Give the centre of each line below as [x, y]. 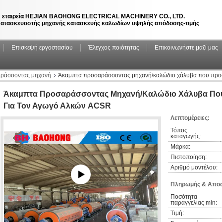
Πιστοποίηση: [189, 157]
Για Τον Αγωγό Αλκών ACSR [57, 106]
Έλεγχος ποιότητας [114, 48]
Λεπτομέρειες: [190, 118]
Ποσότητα [184, 197]
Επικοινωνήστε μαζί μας [186, 48]
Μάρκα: [180, 147]
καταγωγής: [186, 136]
